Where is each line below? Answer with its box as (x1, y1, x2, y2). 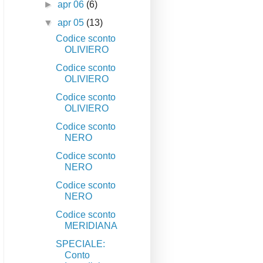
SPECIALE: (56, 239, 106, 249)
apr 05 (58, 18, 87, 28)
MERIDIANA (65, 221, 118, 231)
